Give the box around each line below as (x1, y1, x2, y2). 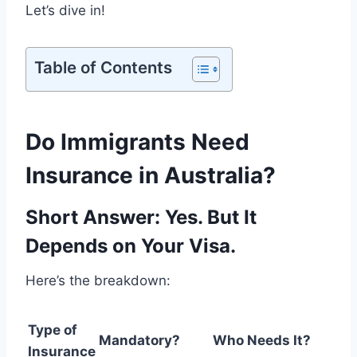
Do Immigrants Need (25, 127, 249, 155)
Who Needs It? (213, 331, 311, 348)
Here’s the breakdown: (25, 272, 171, 288)
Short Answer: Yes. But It (25, 205, 257, 229)
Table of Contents (34, 57, 172, 77)
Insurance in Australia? (25, 161, 276, 189)
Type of (28, 321, 77, 338)
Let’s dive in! (25, 2, 105, 18)
